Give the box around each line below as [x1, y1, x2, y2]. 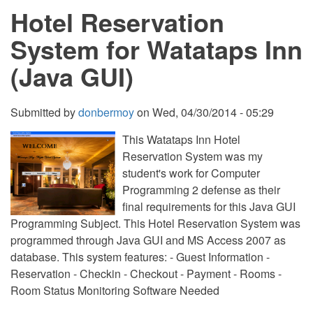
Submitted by [10, 104, 78, 120]
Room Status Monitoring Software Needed [10, 282, 219, 298]
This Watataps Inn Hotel [122, 131, 240, 147]
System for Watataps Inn [10, 31, 303, 67]
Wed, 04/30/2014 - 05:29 [152, 104, 274, 120]
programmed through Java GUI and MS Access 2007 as [10, 232, 286, 248]
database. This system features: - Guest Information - [10, 249, 270, 265]
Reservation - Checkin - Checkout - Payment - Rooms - [10, 265, 282, 282]
